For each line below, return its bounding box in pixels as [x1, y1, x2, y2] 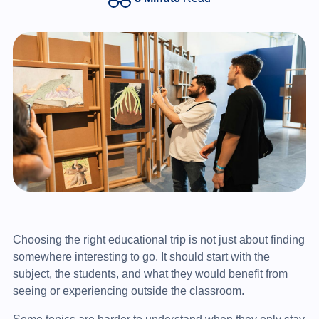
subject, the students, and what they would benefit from [12, 267, 288, 280]
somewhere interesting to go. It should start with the [12, 250, 270, 263]
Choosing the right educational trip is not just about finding [12, 233, 305, 246]
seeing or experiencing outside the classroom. [12, 284, 244, 297]
